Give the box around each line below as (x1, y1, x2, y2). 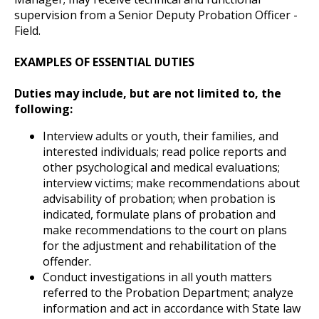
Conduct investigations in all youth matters (43, 268, 272, 285)
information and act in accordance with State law (43, 300, 300, 316)
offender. (43, 253, 91, 269)
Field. (14, 22, 41, 38)
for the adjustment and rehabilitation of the (43, 237, 276, 253)
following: (14, 100, 73, 117)
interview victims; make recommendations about (43, 174, 300, 191)
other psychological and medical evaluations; (43, 159, 280, 175)
